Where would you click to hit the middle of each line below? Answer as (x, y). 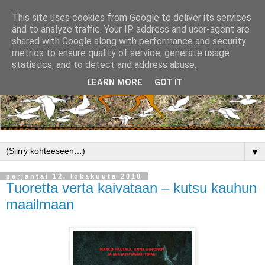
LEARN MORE (115, 83)
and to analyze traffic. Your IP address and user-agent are (131, 29)
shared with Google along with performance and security (129, 41)
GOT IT (169, 83)
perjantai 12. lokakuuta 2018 (74, 177)
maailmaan (40, 205)
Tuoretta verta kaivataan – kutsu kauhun (131, 188)
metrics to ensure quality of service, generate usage (121, 53)
